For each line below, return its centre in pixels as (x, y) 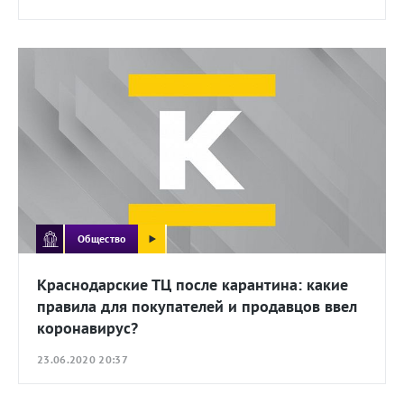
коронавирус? (87, 328)
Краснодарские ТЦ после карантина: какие (193, 285)
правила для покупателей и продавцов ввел (197, 307)
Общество (102, 238)
